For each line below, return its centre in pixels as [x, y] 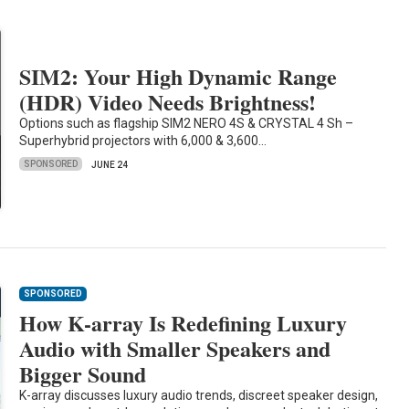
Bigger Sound [83, 374]
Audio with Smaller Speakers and [175, 349]
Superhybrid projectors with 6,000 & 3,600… [143, 140]
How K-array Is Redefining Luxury [184, 323]
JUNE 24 [110, 164]
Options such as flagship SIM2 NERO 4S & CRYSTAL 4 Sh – [187, 123]
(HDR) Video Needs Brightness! [168, 101]
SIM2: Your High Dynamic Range [178, 76]
